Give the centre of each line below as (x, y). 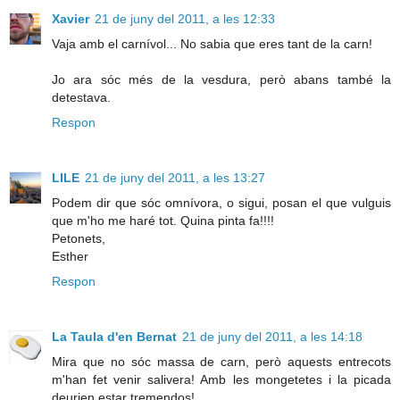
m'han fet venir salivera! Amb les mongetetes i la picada (221, 379)
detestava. (81, 97)
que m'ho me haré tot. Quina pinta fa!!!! (163, 220)
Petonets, (79, 238)
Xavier (71, 18)
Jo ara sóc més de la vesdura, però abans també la (221, 79)
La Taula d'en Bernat (114, 336)
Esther (70, 256)
